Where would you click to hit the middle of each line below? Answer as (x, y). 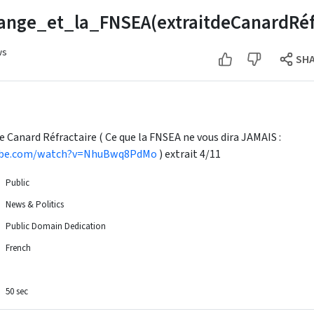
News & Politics (35, 205)
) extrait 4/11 (189, 154)
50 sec (17, 292)
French (18, 248)
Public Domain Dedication (56, 226)
